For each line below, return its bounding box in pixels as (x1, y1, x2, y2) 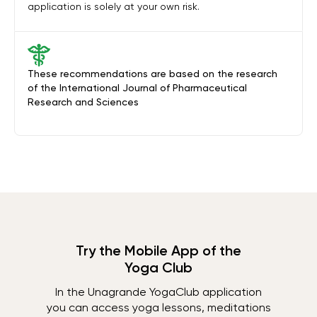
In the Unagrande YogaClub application (55, 285, 262, 299)
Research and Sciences (28, 96, 139, 108)
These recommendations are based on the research (28, 68, 277, 79)
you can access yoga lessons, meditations (46, 301, 271, 314)
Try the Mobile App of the (76, 242, 241, 259)
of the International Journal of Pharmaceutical (28, 82, 247, 93)
